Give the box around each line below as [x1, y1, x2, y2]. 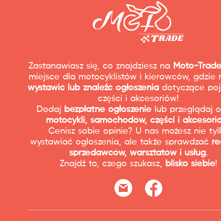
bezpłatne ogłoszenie [64, 105, 151, 114]
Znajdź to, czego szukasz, [59, 159, 165, 168]
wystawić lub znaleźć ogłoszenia [28, 83, 159, 92]
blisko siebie [165, 159, 215, 168]
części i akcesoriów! [98, 94, 179, 103]
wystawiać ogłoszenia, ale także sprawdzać [30, 137, 212, 147]
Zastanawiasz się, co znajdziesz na [29, 61, 173, 71]
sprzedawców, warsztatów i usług [69, 148, 206, 157]
